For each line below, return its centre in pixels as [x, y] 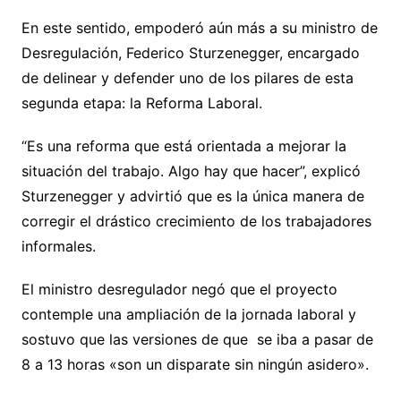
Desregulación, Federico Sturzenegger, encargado [190, 52]
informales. [60, 246]
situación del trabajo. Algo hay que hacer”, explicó [191, 171]
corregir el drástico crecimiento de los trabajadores [196, 221]
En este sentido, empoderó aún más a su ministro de [199, 27]
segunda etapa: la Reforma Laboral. [146, 102]
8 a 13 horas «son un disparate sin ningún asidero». [199, 364]
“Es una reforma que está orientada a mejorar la [183, 145]
